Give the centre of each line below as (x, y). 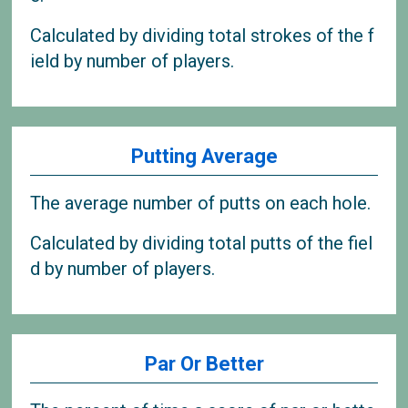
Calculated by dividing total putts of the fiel (202, 243)
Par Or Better (204, 364)
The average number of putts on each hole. (201, 203)
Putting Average (204, 157)
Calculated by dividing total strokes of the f (203, 35)
